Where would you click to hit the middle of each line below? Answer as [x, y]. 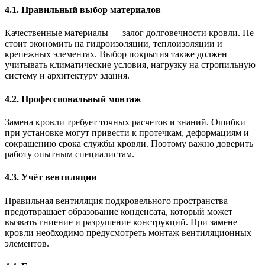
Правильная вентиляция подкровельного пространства [116, 201]
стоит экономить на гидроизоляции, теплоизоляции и [114, 44]
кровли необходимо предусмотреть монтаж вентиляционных [128, 232]
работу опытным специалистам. [70, 154]
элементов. [27, 243]
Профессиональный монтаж [81, 99]
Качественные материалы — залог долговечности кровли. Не [129, 33]
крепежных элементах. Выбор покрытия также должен [116, 54]
